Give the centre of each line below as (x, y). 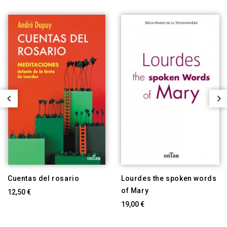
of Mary (135, 190)
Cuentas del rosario (44, 178)
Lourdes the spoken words (169, 178)
